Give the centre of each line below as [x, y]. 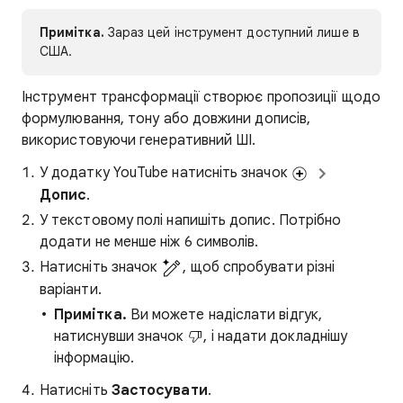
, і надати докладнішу [276, 336]
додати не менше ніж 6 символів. [149, 242]
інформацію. [94, 358]
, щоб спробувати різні [259, 267]
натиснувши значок [121, 336]
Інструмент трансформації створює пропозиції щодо [201, 97]
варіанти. [71, 289]
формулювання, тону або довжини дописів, [166, 119]
